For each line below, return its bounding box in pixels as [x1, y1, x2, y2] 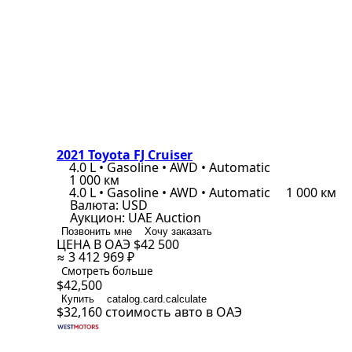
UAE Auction [128, 209, 201, 226]
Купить [61, 293, 94, 305]
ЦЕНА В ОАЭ [57, 236, 134, 253]
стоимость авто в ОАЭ [105, 303, 242, 321]
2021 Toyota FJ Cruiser [57, 146, 192, 163]
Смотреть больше [61, 264, 153, 278]
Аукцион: [70, 209, 125, 226]
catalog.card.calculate [107, 293, 207, 305]
